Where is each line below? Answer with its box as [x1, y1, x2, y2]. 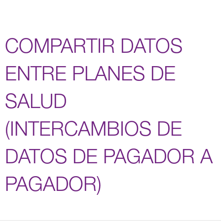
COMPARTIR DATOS [5, 33, 183, 57]
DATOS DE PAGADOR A [5, 144, 213, 168]
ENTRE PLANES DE [5, 61, 176, 85]
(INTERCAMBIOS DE [5, 116, 182, 140]
